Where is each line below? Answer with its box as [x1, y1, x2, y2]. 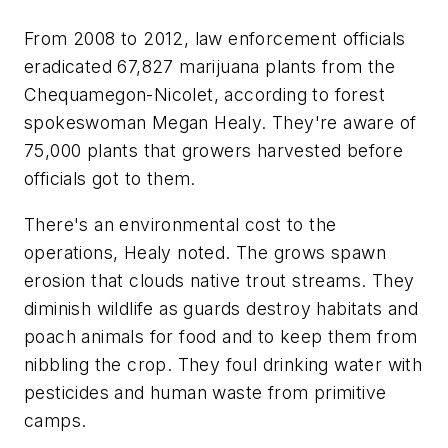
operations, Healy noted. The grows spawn [24, 241, 386, 263]
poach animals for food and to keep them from [24, 325, 418, 347]
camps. [24, 409, 87, 431]
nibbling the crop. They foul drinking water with [24, 353, 423, 375]
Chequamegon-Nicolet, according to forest [24, 84, 385, 106]
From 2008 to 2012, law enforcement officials [24, 28, 406, 50]
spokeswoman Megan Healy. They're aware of [24, 112, 417, 134]
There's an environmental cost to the [24, 213, 337, 235]
